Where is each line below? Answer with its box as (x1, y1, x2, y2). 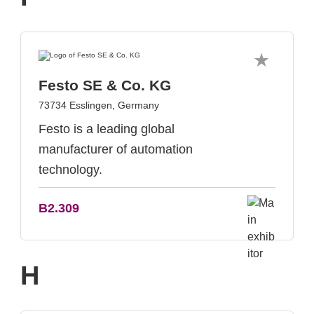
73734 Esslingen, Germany (39, 100, 159, 111)
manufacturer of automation (39, 142, 193, 156)
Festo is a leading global (39, 122, 175, 136)
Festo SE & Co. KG (39, 77, 171, 93)
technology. (39, 163, 102, 177)
